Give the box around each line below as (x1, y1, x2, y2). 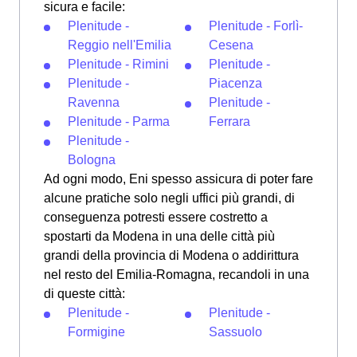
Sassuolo (209, 324, 262, 339)
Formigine (68, 324, 125, 339)
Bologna (68, 152, 116, 167)
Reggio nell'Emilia (68, 37, 171, 52)
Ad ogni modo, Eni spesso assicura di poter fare (44, 171, 313, 186)
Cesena (209, 37, 253, 52)
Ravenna (68, 95, 120, 109)
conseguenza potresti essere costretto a (44, 210, 268, 224)
